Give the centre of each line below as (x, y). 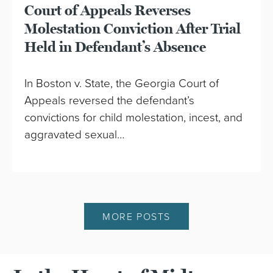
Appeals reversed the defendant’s (110, 100)
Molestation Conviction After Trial (133, 29)
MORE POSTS (136, 217)
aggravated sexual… (75, 134)
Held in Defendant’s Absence (115, 47)
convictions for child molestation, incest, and (134, 117)
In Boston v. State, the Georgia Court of (122, 83)
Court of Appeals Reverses (108, 10)
